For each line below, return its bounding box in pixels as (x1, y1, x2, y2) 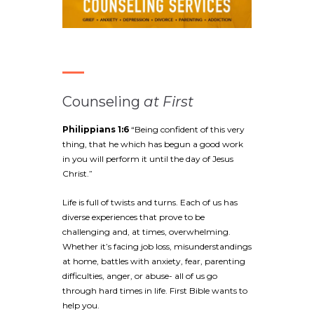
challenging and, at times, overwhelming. (62, 226, 231, 237)
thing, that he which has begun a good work (62, 138, 243, 149)
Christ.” (62, 168, 93, 179)
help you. (62, 299, 100, 310)
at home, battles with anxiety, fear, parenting (62, 255, 245, 266)
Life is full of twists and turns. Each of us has (62, 196, 238, 207)
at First (144, 93, 193, 110)
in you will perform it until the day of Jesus (62, 153, 233, 164)
